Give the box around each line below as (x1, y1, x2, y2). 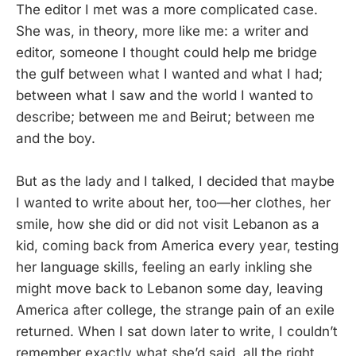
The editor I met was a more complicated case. (16, 2, 318, 18)
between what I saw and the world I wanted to (16, 87, 313, 104)
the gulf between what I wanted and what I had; (16, 66, 323, 83)
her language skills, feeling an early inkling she (16, 259, 312, 276)
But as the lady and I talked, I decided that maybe (16, 173, 335, 190)
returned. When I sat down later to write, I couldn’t (16, 323, 338, 340)
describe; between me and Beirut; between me (16, 109, 315, 126)
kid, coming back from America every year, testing (16, 238, 339, 254)
